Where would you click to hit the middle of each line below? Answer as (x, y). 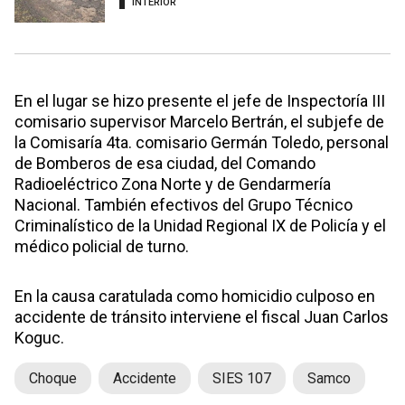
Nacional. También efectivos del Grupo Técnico (184, 204)
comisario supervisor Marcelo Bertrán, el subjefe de (199, 121)
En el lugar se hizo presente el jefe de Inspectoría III (200, 100)
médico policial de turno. (102, 246)
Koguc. (39, 337)
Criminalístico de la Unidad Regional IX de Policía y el (200, 225)
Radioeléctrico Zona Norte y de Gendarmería (173, 184)
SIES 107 (242, 378)
